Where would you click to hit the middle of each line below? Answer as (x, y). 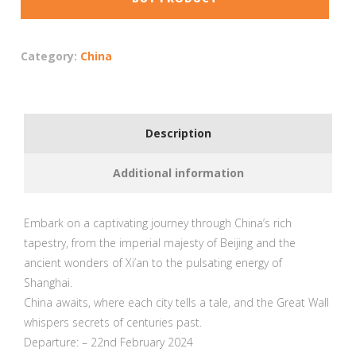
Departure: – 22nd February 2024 (108, 342)
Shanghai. (48, 283)
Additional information (178, 173)
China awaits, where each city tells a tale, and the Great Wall (176, 303)
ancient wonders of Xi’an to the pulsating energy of (153, 263)
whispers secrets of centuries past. (113, 323)
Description (178, 133)
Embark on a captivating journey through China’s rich (158, 223)
